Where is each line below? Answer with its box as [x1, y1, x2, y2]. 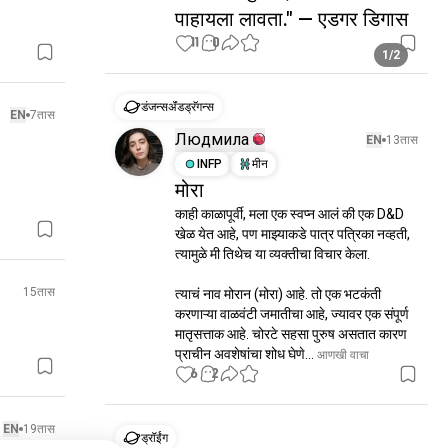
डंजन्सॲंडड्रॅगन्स [141, 100, 215, 114]
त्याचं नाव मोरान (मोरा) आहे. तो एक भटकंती [175, 286, 382, 302]
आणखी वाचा [314, 348, 370, 362]
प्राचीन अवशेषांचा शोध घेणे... [175, 346, 315, 362]
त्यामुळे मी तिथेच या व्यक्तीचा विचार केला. [175, 246, 371, 262]
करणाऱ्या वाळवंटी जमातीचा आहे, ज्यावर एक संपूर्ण [175, 306, 410, 322]
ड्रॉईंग [141, 431, 169, 445]
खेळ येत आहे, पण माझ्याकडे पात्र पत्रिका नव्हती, [175, 226, 411, 242]
